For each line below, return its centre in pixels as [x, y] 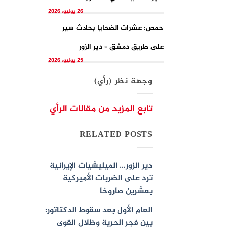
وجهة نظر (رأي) [123, 81]
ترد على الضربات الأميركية [108, 178]
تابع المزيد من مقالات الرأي [101, 110]
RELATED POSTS [116, 135]
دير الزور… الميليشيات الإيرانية [101, 166]
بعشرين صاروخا [126, 191]
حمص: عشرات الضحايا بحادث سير [113, 28]
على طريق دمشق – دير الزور [121, 47]
